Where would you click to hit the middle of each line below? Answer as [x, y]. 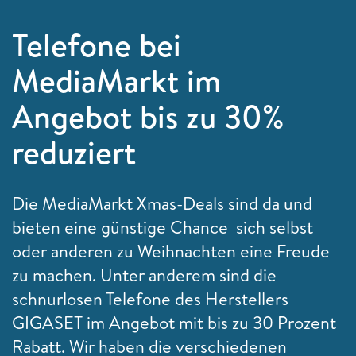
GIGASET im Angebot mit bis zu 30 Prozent [174, 322]
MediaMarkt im [116, 80]
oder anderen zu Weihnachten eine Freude [171, 251]
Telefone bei [97, 44]
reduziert [74, 152]
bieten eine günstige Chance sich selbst [163, 227]
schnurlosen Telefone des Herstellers [150, 298]
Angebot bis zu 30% [148, 116]
